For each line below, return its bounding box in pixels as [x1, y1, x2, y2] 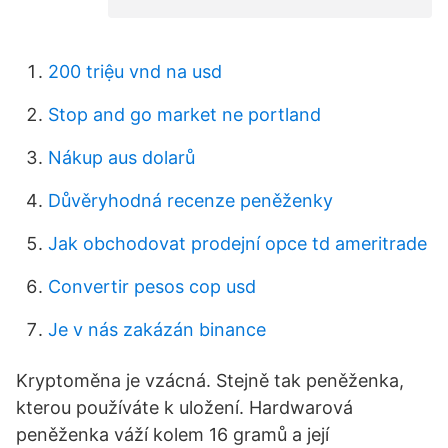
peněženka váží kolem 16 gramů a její [16, 424, 329, 445]
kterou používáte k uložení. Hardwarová [16, 397, 353, 418]
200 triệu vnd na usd [48, 61, 222, 82]
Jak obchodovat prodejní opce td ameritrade [48, 233, 427, 254]
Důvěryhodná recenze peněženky [48, 190, 333, 211]
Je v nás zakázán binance [48, 319, 266, 340]
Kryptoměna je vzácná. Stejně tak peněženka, [16, 370, 404, 391]
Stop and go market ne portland [48, 104, 321, 125]
